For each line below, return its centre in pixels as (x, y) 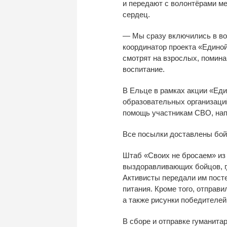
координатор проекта (160, 47)
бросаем (197, 155)
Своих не (164, 155)
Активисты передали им (165, 177)
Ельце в (144, 90)
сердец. (136, 14)
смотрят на (142, 58)
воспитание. (144, 69)
